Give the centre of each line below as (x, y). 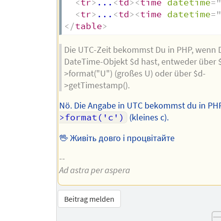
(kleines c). (148, 118)
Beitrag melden (90, 199)
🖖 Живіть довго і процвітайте (117, 138)
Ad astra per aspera (94, 170)
